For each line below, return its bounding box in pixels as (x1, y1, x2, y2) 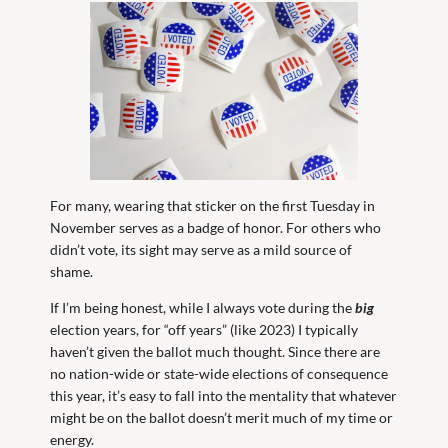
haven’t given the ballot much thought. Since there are (50, 342, 381, 360)
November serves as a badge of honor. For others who (50, 218, 382, 236)
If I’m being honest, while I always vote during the (50, 298, 356, 316)
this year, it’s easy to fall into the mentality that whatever (50, 386, 398, 404)
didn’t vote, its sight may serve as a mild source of (50, 240, 353, 258)
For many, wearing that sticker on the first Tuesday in (50, 196, 376, 214)
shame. (50, 262, 94, 280)
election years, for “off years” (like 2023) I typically (50, 320, 359, 338)
